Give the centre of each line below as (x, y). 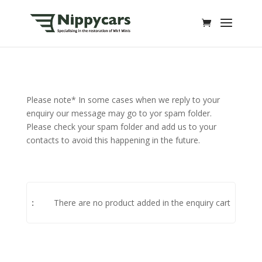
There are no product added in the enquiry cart (142, 202)
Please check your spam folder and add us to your (121, 127)
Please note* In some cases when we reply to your (123, 100)
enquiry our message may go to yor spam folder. (119, 113)
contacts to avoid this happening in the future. (113, 140)
